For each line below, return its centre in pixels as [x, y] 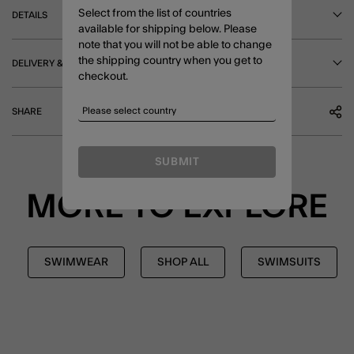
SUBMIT [177, 162]
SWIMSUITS [289, 262]
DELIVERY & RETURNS [60, 63]
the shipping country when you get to [170, 61]
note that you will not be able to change [175, 45]
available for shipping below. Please [168, 30]
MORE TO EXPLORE [177, 207]
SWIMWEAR [76, 262]
